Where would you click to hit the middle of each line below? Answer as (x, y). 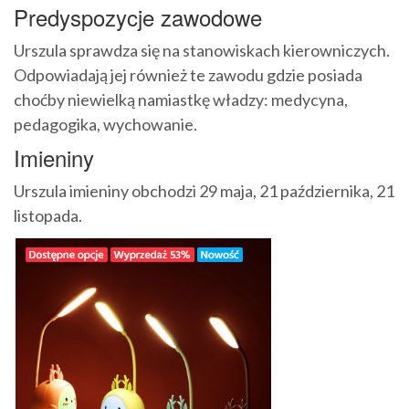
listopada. (48, 216)
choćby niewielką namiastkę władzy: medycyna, (181, 100)
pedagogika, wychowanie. (105, 125)
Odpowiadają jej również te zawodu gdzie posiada (188, 75)
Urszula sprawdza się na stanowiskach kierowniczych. (202, 51)
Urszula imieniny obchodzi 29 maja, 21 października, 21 (204, 191)
